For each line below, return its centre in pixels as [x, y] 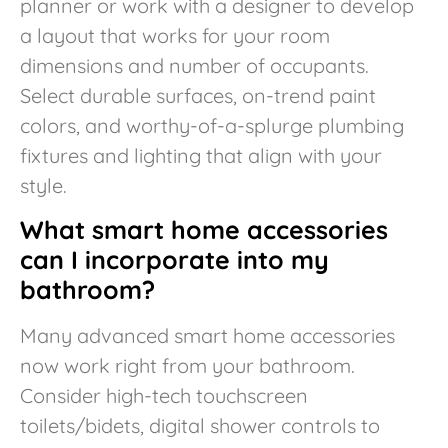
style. [43, 185]
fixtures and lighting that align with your [201, 155]
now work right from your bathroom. [187, 366]
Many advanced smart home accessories [207, 336]
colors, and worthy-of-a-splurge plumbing [212, 125]
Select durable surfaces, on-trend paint [198, 95]
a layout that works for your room [175, 35]
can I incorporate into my [174, 260]
